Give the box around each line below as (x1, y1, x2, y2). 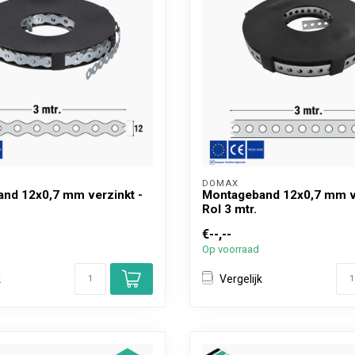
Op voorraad (202, 243, 259, 255)
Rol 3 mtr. (202, 202, 257, 216)
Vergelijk (219, 272, 262, 285)
